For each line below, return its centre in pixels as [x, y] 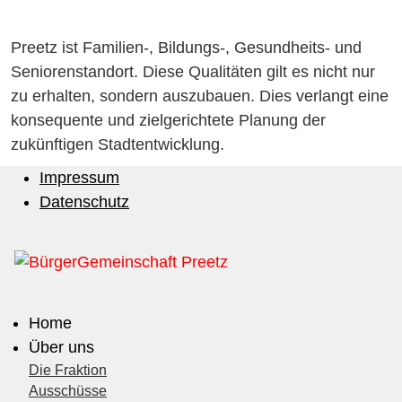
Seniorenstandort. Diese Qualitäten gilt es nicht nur [193, 72]
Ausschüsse [68, 391]
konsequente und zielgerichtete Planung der [168, 120]
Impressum [79, 178]
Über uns [61, 347]
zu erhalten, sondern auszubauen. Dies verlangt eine [200, 96]
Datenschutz [84, 202]
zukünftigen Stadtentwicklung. [118, 144]
